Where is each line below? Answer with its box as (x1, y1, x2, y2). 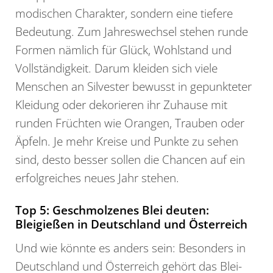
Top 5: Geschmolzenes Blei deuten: (15, 201, 209, 218)
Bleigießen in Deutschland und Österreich (15, 215, 247, 232)
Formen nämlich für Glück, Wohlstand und (15, 41, 232, 58)
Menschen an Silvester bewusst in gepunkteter (15, 77, 252, 94)
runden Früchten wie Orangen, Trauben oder (15, 114, 244, 131)
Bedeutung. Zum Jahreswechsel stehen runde (15, 23, 248, 40)
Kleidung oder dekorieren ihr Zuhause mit (15, 96, 227, 113)
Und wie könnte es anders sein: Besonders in (15, 239, 246, 256)
